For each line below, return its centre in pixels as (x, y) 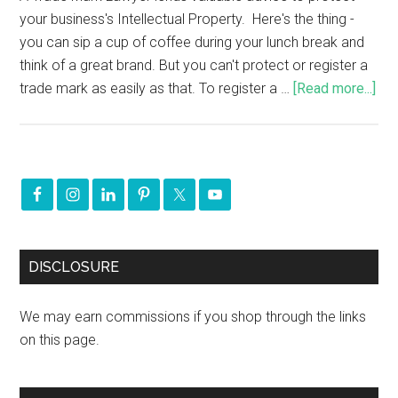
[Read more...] (335, 89)
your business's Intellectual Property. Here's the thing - (187, 20)
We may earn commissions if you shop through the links (193, 317)
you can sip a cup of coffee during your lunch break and (192, 43)
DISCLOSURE (74, 267)
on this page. (60, 340)
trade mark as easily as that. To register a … (157, 89)
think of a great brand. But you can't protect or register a (194, 66)
